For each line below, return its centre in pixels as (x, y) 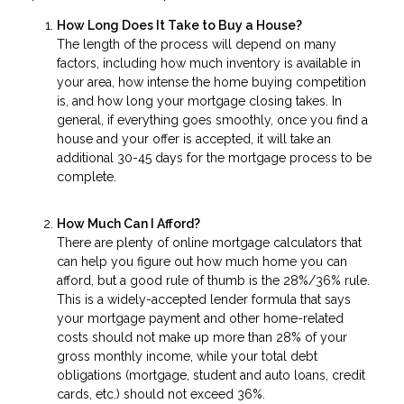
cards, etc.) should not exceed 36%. (161, 395)
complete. (87, 176)
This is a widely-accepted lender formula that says (204, 300)
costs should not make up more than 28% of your (202, 338)
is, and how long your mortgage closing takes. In (199, 101)
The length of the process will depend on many (197, 44)
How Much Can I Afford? (129, 224)
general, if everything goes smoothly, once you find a (212, 119)
